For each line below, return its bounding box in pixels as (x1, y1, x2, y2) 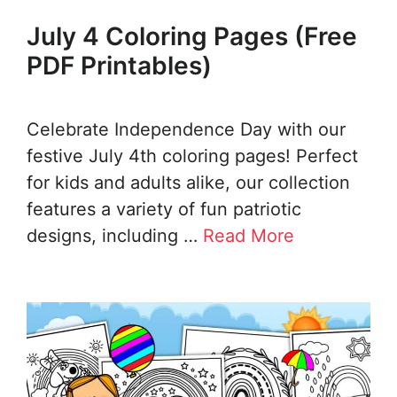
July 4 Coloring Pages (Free (27, 20, 357, 51)
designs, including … (27, 224, 203, 246)
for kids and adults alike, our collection (27, 171, 350, 193)
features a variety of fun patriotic (27, 198, 301, 220)
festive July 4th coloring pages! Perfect (27, 144, 358, 167)
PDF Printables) (27, 50, 212, 81)
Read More (203, 224, 294, 246)
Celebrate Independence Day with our (27, 118, 346, 140)
